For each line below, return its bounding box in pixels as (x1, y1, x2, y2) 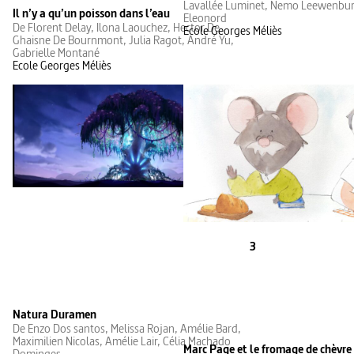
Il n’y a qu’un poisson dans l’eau (13, 5, 170, 22)
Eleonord (183, 9, 227, 27)
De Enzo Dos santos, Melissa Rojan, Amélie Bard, (13, 319, 241, 337)
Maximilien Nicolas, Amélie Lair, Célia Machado (13, 332, 231, 349)
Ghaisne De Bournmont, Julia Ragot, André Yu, (13, 32, 234, 49)
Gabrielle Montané (13, 44, 100, 62)
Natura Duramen (13, 305, 96, 322)
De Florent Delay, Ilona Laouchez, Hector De (13, 19, 220, 36)
